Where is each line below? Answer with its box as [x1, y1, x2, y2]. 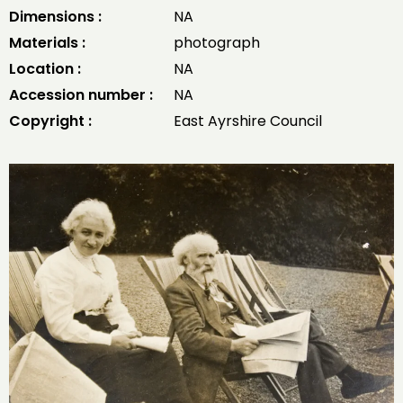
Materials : [9, 32, 85, 53]
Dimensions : [9, 6, 102, 27]
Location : [9, 58, 81, 79]
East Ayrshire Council [173, 111, 322, 131]
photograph [173, 32, 260, 53]
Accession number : [9, 85, 153, 105]
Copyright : [9, 111, 92, 131]
